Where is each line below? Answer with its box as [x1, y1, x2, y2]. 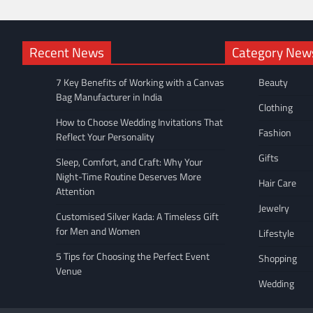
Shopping [259, 251, 297, 266]
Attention [56, 184, 95, 199]
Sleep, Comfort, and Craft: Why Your [56, 154, 203, 170]
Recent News [29, 42, 104, 62]
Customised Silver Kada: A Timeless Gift [56, 209, 219, 224]
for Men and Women [56, 224, 140, 239]
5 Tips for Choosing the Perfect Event [56, 249, 210, 264]
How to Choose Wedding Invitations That [56, 115, 223, 130]
